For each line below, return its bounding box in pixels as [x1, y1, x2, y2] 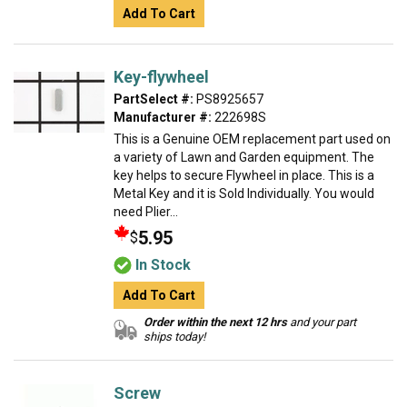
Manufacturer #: [114, 110, 212, 124]
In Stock [135, 256, 191, 273]
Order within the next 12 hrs [144, 315, 288, 329]
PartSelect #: [114, 92, 194, 106]
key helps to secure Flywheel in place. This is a [114, 168, 374, 183]
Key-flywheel [114, 67, 209, 86]
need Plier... [114, 204, 178, 219]
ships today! [144, 330, 206, 343]
